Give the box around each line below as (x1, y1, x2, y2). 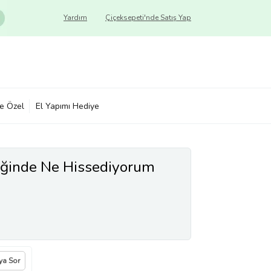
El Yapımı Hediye (36, 100, 99, 112)
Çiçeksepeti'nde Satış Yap (105, 13, 191, 22)
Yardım (64, 13, 87, 22)
